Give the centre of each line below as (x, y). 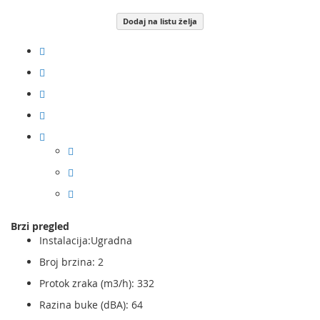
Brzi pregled (40, 226)
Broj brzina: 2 (71, 262)
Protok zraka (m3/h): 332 (97, 283)
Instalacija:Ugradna (86, 240)
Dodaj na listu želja (160, 21)
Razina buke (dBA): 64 (91, 305)
